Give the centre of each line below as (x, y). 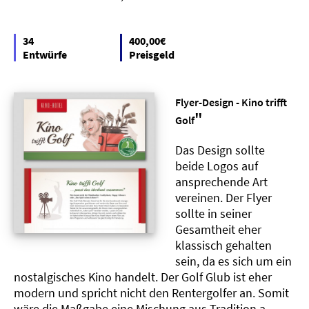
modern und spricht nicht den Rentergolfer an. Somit (151, 292)
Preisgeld (152, 54)
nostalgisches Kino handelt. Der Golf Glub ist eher (143, 277)
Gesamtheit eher (218, 229)
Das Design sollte (220, 150)
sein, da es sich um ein (233, 261)
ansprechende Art (221, 181)
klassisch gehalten (223, 245)
